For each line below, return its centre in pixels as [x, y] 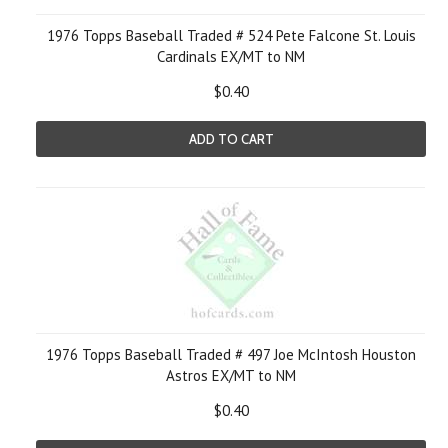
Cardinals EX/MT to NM [231, 56]
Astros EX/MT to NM [231, 375]
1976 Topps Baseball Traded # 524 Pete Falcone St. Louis [231, 35]
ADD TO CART [231, 139]
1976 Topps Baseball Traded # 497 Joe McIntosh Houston [231, 354]
